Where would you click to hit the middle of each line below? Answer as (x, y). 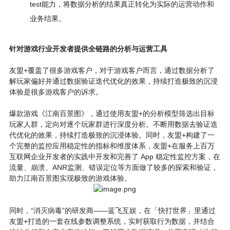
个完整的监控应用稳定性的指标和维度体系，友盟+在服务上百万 (112, 146)
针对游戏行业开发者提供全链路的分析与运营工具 (88, 49)
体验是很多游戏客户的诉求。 (56, 92)
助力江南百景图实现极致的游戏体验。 (70, 178)
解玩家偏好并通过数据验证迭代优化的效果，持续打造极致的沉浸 (113, 81)
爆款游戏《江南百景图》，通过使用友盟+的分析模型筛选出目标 (112, 113)
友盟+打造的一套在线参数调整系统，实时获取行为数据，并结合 (112, 221)
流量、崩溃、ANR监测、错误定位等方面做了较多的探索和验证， (113, 167)
